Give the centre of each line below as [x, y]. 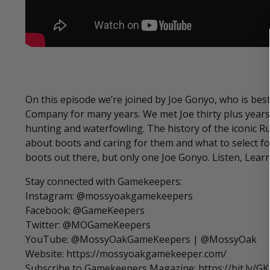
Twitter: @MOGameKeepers [88, 225]
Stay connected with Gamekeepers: [104, 182]
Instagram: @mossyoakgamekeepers [109, 196]
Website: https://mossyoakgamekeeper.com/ [126, 254]
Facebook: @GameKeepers [85, 211]
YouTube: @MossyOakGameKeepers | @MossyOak [141, 240]
